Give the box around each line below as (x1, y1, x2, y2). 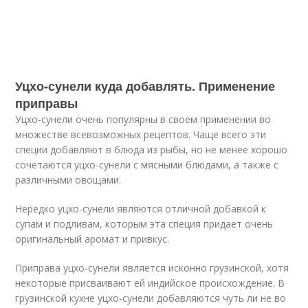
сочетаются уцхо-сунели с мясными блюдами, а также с (15, 158, 279, 171)
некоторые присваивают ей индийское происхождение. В (15, 276, 285, 289)
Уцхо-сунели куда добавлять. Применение (15, 77, 276, 95)
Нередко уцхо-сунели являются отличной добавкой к (15, 202, 267, 215)
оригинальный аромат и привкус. (15, 232, 170, 245)
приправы (15, 94, 78, 112)
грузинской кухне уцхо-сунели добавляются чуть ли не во (15, 291, 287, 305)
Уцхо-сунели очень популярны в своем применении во (15, 113, 272, 126)
